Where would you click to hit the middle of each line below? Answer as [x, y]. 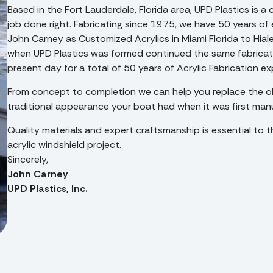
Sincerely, [28, 159]
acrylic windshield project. [64, 144]
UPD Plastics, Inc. [48, 188]
